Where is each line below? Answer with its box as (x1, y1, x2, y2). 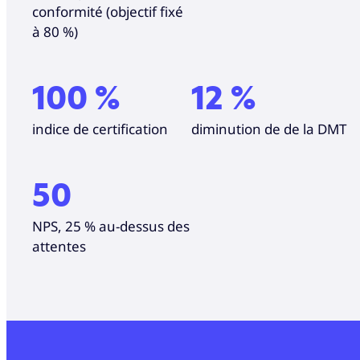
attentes (32, 236, 86, 256)
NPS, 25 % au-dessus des (32, 216, 190, 235)
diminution (191, 119, 261, 138)
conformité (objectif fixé (32, 2, 183, 21)
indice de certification (32, 119, 168, 138)
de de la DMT (264, 119, 346, 138)
